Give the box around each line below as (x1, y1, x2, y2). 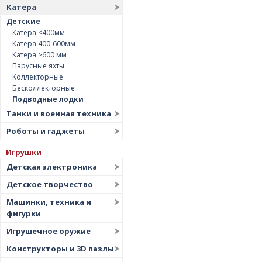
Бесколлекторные (12, 83, 75, 93)
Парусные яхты (12, 61, 64, 71)
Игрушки (6, 147, 42, 157)
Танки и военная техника (6, 108, 111, 119)
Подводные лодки (12, 94, 84, 104)
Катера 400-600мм (12, 39, 75, 49)
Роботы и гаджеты (6, 126, 85, 136)
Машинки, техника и (6, 196, 91, 207)
